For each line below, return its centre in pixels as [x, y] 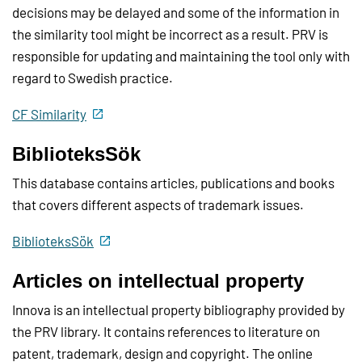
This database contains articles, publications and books [173, 183]
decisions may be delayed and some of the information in [176, 13]
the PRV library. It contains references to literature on [166, 332]
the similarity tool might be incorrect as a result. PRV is [170, 34]
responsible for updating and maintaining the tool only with [181, 56]
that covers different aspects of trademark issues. [158, 205]
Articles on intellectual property [158, 281]
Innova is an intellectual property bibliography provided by [179, 310]
